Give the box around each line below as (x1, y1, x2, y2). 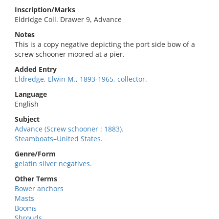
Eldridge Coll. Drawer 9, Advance (15, 15, 122, 24)
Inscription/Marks (15, 5, 75, 14)
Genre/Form (15, 149, 56, 158)
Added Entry (15, 65, 57, 74)
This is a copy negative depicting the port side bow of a (15, 40, 195, 49)
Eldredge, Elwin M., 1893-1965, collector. (15, 74, 147, 84)
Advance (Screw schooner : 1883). (15, 124, 124, 133)
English (15, 99, 39, 109)
